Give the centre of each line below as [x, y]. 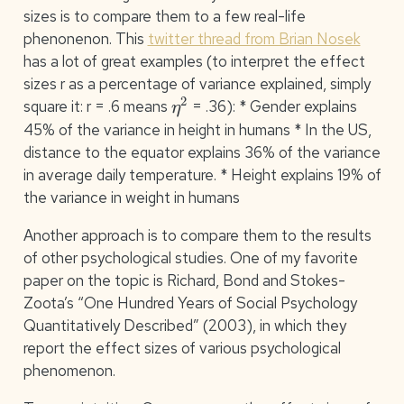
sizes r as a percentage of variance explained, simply [197, 84]
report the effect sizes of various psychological [182, 348]
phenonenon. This [85, 39]
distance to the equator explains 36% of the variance [202, 152]
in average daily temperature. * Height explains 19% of [202, 174]
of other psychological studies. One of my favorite [190, 257]
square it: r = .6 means [97, 107]
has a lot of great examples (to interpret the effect [194, 62]
